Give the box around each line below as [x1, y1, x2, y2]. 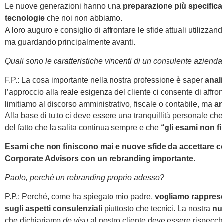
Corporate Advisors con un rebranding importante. [5, 154, 195, 163]
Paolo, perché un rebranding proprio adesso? [5, 173, 164, 182]
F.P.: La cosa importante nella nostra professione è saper [5, 76, 205, 85]
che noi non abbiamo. [45, 14, 122, 23]
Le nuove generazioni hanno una [5, 2, 123, 11]
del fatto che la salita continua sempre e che [5, 123, 161, 132]
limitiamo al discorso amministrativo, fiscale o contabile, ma [5, 100, 214, 109]
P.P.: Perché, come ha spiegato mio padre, [5, 192, 155, 201]
